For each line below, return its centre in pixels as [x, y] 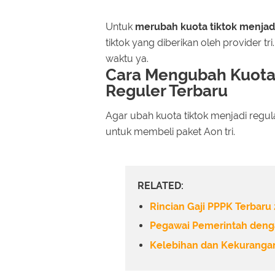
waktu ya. [127, 58]
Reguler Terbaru [167, 91]
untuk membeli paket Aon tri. [170, 132]
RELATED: [161, 186]
